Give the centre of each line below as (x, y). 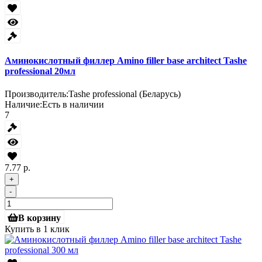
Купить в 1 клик (37, 229)
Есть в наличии (73, 105)
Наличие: (23, 105)
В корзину (40, 217)
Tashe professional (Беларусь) (125, 94)
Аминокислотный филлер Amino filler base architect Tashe (126, 60)
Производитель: (37, 94)
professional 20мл (40, 71)
